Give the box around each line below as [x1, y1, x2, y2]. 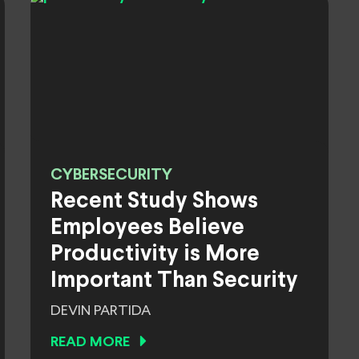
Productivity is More [50, 244, 260, 265]
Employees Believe [50, 218, 244, 239]
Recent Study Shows [50, 192, 258, 212]
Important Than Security [50, 271, 298, 292]
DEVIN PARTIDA [50, 304, 151, 318]
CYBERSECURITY [50, 167, 172, 183]
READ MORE [50, 336, 130, 349]
